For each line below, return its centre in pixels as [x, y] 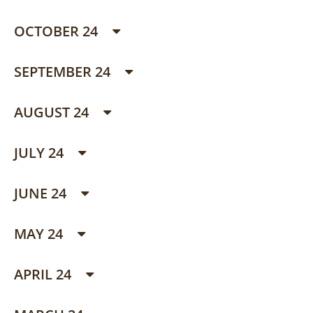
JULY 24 [41, 153]
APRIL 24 [44, 274]
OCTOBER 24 [58, 31]
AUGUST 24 [53, 112]
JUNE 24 [42, 193]
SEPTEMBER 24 [64, 72]
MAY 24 [40, 234]
